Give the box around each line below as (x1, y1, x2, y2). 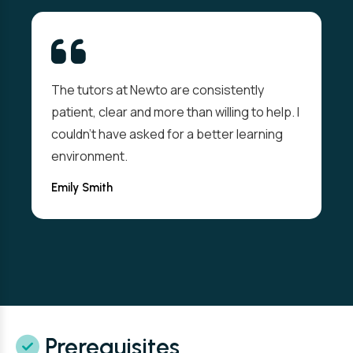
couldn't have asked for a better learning (51, 125, 283, 143)
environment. (51, 147, 128, 165)
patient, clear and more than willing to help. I (51, 103, 299, 121)
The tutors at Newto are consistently (51, 81, 264, 98)
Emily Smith (51, 180, 113, 195)
